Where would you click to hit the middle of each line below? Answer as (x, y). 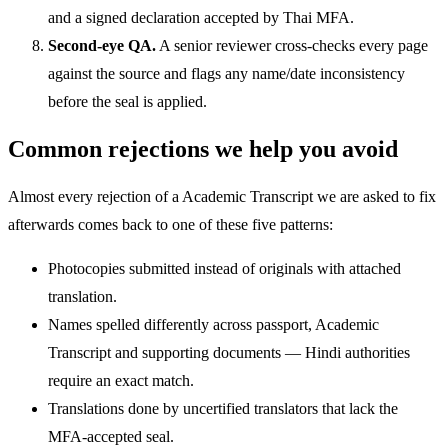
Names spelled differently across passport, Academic (213, 325)
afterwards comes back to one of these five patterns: (170, 225)
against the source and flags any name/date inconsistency (226, 74)
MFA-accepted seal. (111, 437)
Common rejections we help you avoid (203, 149)
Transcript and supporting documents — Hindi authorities (229, 353)
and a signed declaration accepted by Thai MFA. (201, 18)
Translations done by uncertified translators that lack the (223, 409)
